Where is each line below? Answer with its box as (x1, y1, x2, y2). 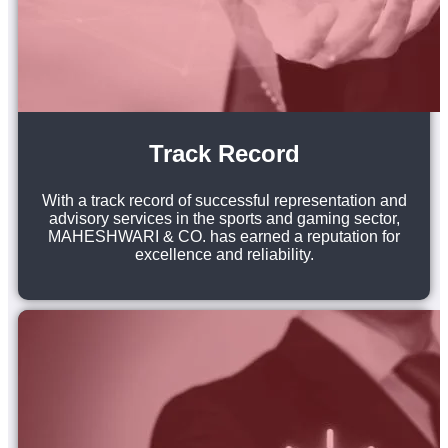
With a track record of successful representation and (41, 191, 407, 209)
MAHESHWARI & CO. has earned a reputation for (48, 227, 400, 245)
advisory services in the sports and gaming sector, (48, 209, 400, 227)
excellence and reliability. (134, 245, 314, 263)
